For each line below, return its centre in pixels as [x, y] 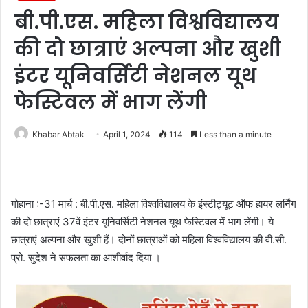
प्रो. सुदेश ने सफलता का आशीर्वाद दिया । [86, 257]
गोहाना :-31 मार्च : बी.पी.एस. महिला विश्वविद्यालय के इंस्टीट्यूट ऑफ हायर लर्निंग [154, 203]
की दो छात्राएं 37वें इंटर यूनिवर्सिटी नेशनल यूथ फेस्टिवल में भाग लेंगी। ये [142, 221]
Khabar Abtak [58, 134]
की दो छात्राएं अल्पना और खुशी [148, 49]
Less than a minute [234, 134]
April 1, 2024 [127, 134]
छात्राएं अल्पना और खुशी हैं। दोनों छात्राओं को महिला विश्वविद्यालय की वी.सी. [149, 239]
